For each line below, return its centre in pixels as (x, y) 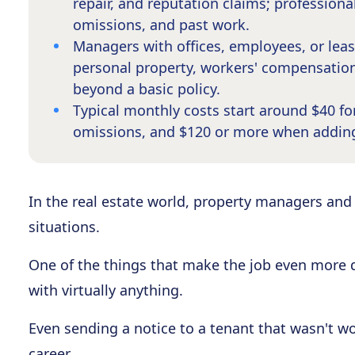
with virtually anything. (106, 290)
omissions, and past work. (161, 25)
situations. (64, 227)
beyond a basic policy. (147, 89)
